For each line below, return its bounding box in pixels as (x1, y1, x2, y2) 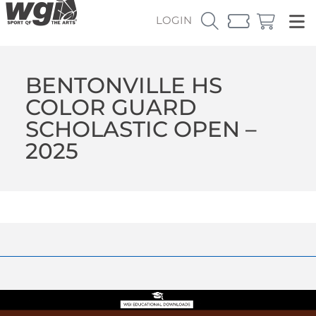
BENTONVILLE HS (25, 71, 222, 99)
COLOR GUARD (25, 93, 197, 121)
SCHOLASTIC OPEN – (25, 115, 257, 142)
